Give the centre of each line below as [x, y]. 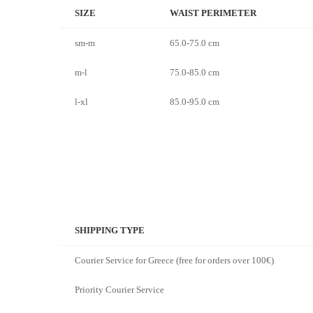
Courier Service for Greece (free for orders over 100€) [174, 261]
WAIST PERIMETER [213, 13]
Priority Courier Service [124, 290]
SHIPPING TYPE [110, 231]
